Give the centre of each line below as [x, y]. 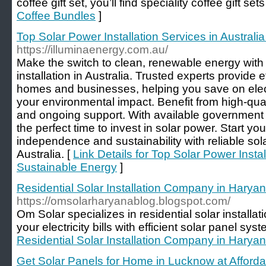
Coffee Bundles [56, 16]
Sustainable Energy [67, 167]
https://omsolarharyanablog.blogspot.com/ [123, 201]
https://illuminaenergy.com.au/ [92, 50]
